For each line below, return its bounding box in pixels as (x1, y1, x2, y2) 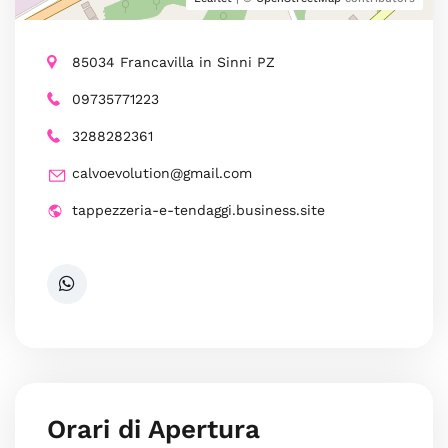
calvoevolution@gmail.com (72, 165, 252, 181)
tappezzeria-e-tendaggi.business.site (72, 202, 325, 218)
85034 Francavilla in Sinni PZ (72, 54, 275, 70)
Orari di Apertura (47, 414, 260, 444)
